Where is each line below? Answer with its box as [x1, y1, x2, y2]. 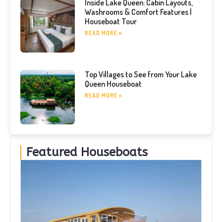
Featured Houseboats [26, 145, 148, 159]
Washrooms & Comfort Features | [84, 7, 192, 17]
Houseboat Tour [84, 16, 137, 26]
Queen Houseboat [84, 78, 142, 89]
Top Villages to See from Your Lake [84, 69, 197, 79]
